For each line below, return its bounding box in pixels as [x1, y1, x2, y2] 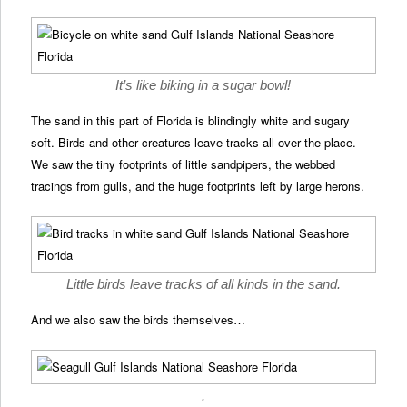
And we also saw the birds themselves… [31, 310, 246, 328]
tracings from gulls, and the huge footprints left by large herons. [31, 176, 365, 194]
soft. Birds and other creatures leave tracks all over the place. [31, 133, 357, 151]
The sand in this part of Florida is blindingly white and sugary [31, 111, 351, 129]
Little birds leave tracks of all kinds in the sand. [66, 275, 341, 292]
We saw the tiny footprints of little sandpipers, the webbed [31, 154, 336, 173]
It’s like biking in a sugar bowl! [115, 76, 292, 93]
